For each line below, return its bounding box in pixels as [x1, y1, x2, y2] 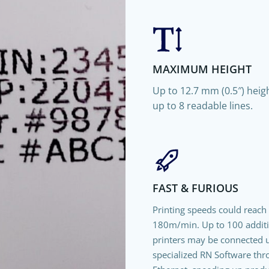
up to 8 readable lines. [153, 98, 253, 112]
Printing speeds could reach [153, 203, 267, 216]
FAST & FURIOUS [153, 180, 238, 195]
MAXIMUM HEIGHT [153, 61, 252, 76]
